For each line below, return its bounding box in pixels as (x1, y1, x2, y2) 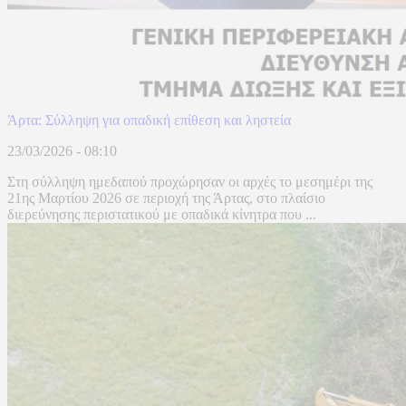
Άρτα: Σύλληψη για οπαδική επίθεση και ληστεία (7, 112, 291, 129)
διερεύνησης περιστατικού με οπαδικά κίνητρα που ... (7, 207, 316, 223)
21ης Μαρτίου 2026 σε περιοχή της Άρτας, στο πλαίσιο (7, 190, 325, 207)
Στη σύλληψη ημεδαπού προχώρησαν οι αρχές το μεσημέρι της (7, 174, 372, 190)
